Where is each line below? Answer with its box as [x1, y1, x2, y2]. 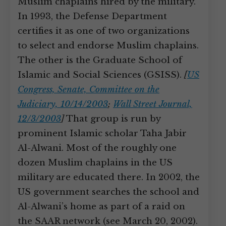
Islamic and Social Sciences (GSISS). [18, 70, 184, 80]
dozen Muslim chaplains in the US [18, 157, 173, 168]
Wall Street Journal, [113, 99, 192, 109]
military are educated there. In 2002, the [18, 172, 200, 183]
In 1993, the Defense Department [18, 11, 167, 22]
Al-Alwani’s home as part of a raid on [18, 201, 185, 212]
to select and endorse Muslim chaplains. [18, 40, 199, 51]
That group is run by [64, 114, 160, 124]
